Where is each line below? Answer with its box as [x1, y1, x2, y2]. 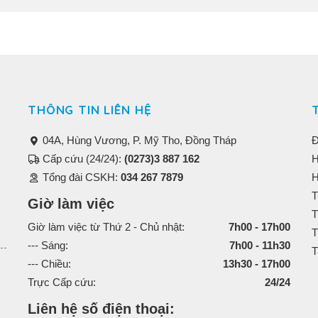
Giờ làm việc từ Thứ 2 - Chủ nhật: [28, 220, 185, 233]
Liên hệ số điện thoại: [28, 300, 175, 317]
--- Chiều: [28, 257, 71, 270]
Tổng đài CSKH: [40, 170, 121, 183]
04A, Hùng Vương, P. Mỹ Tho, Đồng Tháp [40, 133, 236, 146]
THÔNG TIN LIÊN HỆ [28, 102, 152, 117]
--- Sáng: [28, 238, 68, 251]
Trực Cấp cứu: [28, 275, 96, 288]
